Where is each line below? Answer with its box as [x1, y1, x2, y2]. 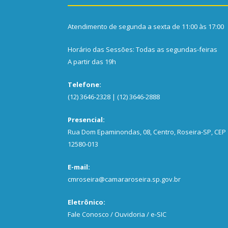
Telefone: [68, 80, 101, 89]
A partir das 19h [68, 57, 116, 66]
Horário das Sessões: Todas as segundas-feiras [68, 45, 217, 54]
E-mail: [68, 162, 90, 172]
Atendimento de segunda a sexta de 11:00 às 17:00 [68, 22, 224, 31]
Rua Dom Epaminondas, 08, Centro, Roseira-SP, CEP [68, 127, 226, 136]
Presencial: [68, 115, 105, 124]
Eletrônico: [68, 197, 105, 207]
